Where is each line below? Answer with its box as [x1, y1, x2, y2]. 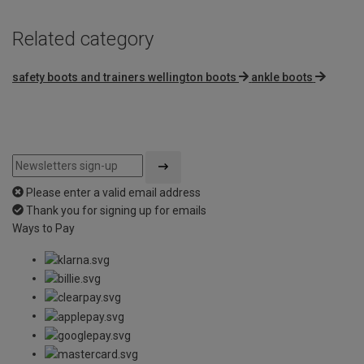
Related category [12, 27, 154, 50]
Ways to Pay [12, 221, 75, 235]
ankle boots [251, 70, 314, 84]
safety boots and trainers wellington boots [12, 70, 236, 84]
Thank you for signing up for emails [26, 203, 206, 217]
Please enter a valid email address [26, 185, 201, 199]
